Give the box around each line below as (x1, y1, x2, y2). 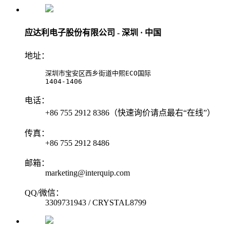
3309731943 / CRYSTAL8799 (45, 198, 146, 207)
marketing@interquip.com (45, 168, 130, 177)
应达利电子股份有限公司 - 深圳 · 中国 (25, 28, 161, 37)
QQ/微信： (25, 188, 64, 197)
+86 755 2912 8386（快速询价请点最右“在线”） (45, 108, 215, 117)
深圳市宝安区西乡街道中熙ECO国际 (45, 69, 151, 77)
